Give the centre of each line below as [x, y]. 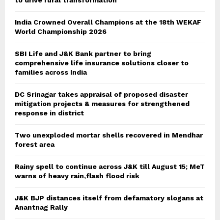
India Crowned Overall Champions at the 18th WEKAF [108, 22]
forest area [35, 145]
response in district [49, 113]
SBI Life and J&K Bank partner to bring [83, 54]
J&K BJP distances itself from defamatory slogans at [109, 198]
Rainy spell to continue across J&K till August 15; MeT [110, 167]
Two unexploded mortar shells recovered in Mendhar [109, 135]
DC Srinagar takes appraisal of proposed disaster [101, 95]
